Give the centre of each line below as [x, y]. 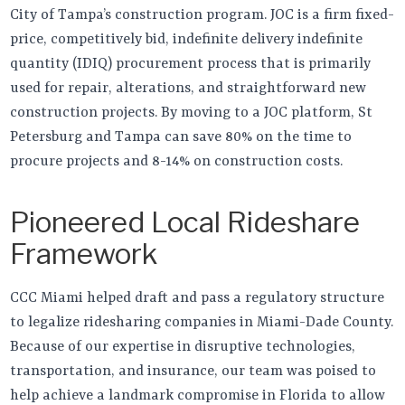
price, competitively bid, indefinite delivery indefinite [187, 39]
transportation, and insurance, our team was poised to [193, 371]
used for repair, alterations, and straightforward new [188, 88]
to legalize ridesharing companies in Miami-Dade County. [202, 322]
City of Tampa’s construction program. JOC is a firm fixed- [202, 15]
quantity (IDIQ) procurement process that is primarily [191, 64]
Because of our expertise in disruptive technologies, [183, 347]
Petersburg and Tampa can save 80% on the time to [181, 137]
